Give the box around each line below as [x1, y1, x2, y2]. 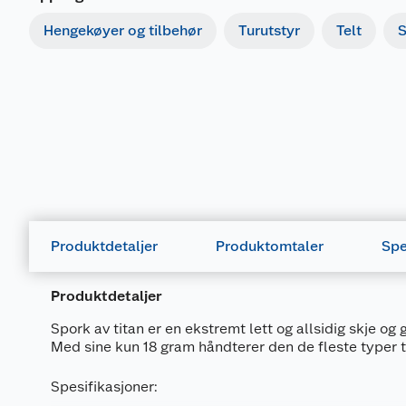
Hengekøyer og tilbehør [43, 22, 202, 39]
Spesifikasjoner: [51, 378, 158, 395]
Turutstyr [238, 22, 300, 39]
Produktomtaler [216, 237, 324, 255]
